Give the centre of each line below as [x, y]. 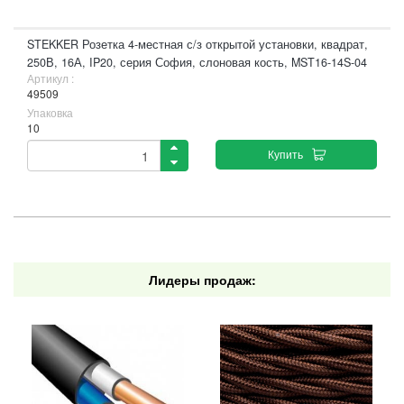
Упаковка [50, 112]
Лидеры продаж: [202, 280]
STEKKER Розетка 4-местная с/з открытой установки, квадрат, [197, 44]
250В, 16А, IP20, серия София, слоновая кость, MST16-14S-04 [197, 62]
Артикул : [50, 78]
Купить [285, 154]
